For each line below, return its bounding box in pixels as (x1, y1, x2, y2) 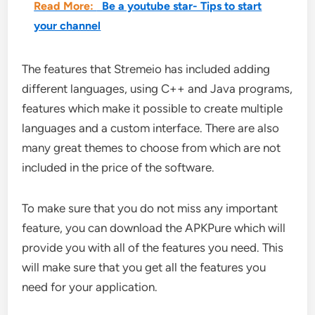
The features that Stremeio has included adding (22, 61, 271, 76)
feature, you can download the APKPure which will (22, 220, 286, 235)
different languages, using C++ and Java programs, (22, 81, 293, 96)
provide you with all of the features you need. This (22, 240, 284, 255)
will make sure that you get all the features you (22, 259, 266, 274)
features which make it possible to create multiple (22, 101, 283, 115)
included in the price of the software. (22, 160, 215, 174)
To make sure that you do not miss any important (22, 200, 278, 215)
